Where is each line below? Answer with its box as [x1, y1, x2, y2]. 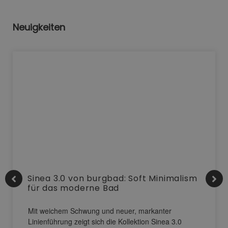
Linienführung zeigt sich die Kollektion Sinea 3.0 [28, 216, 182, 226]
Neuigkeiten [13, 20, 65, 34]
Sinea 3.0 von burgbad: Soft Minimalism [27, 172, 197, 184]
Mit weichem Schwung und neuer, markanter [28, 205, 172, 216]
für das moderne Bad [27, 182, 120, 194]
